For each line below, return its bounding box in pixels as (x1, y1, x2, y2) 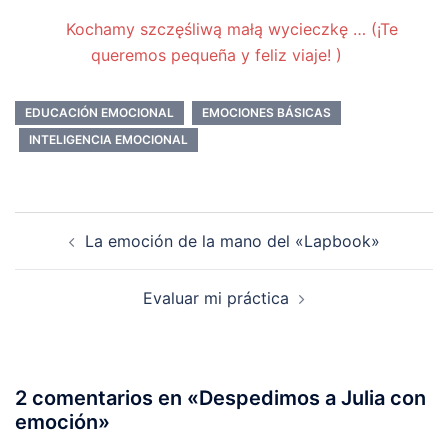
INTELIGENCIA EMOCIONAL (29, 132, 188, 148)
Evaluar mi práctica (143, 288, 289, 309)
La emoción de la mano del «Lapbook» (84, 231, 380, 252)
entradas (14, 266, 118, 296)
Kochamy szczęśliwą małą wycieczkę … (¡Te (66, 19, 398, 40)
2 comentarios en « (15, 386, 199, 411)
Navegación (14, 210, 153, 240)
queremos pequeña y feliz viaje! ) (90, 45, 342, 66)
